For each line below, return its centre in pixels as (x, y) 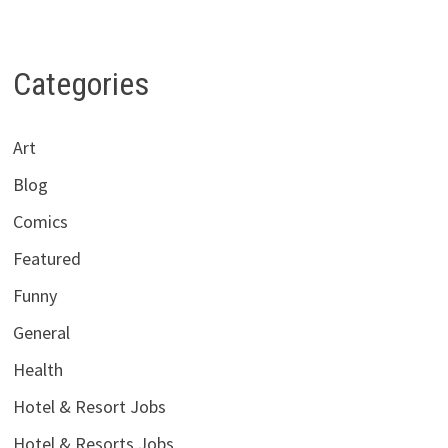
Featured (46, 259)
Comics (40, 222)
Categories (80, 83)
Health (37, 370)
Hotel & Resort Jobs (89, 407)
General (41, 333)
